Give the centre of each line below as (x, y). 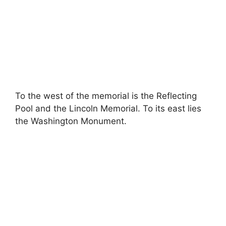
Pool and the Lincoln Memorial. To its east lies (108, 108)
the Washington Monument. (71, 121)
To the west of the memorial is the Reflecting (106, 96)
